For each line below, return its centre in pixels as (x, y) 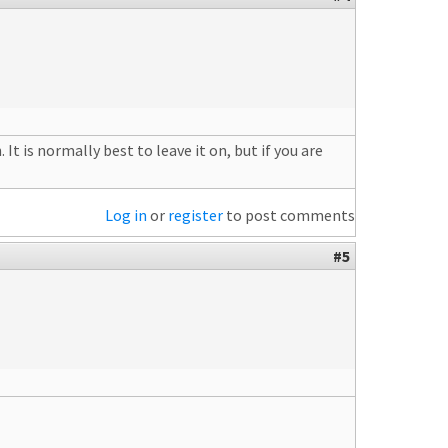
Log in (126, 215)
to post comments (289, 215)
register (195, 215)
